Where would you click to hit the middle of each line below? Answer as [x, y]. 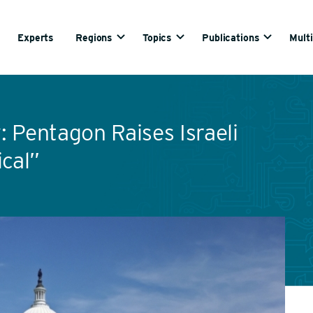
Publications [231, 37]
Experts [36, 37]
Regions [94, 37]
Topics [158, 37]
